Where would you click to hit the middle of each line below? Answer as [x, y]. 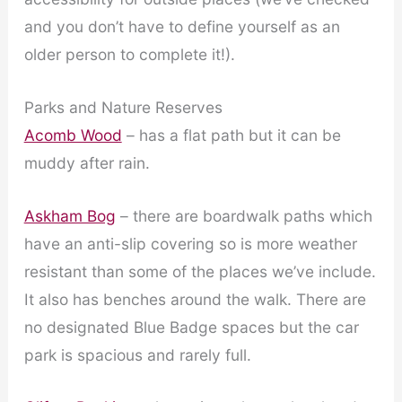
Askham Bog [70, 215]
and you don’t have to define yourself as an [182, 27]
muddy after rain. [87, 162]
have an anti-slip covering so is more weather [190, 243]
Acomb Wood [73, 135]
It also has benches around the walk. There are [195, 299]
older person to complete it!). [129, 55]
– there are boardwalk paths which [244, 215]
